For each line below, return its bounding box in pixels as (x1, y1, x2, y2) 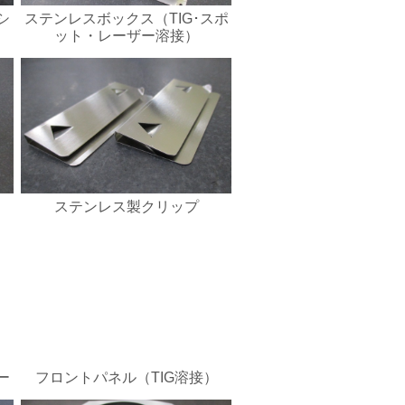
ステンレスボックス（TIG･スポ (24, 11, 229, 26)
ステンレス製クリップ (53, 199, 199, 214)
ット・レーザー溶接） (53, 28, 199, 43)
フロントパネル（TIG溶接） (34, 370, 218, 385)
